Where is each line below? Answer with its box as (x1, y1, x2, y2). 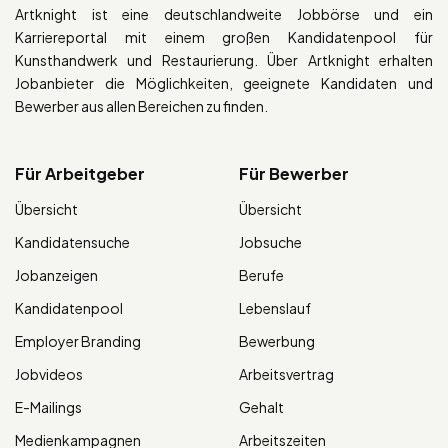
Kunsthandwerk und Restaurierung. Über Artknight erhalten (15, 50, 433, 69)
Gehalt (239, 397, 284, 416)
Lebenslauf (239, 298, 311, 317)
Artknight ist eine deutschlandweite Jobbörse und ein (15, 4, 433, 23)
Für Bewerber (239, 162, 349, 184)
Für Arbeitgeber (15, 162, 145, 184)
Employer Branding (15, 331, 141, 350)
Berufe (239, 265, 284, 284)
